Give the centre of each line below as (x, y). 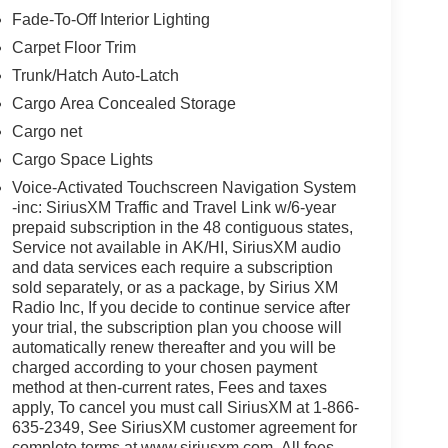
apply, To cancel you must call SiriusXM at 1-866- (185, 408)
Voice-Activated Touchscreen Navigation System (183, 188)
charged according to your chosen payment (164, 368)
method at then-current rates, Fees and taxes (169, 388)
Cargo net (46, 132)
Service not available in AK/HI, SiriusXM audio (176, 248)
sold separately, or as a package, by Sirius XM (174, 288)
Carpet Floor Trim (73, 48)
